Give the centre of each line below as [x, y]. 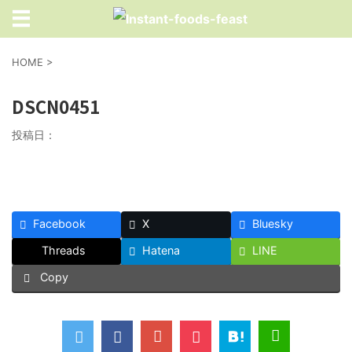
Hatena [161, 250]
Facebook [59, 224]
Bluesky [272, 224]
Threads [64, 250]
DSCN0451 [56, 106]
